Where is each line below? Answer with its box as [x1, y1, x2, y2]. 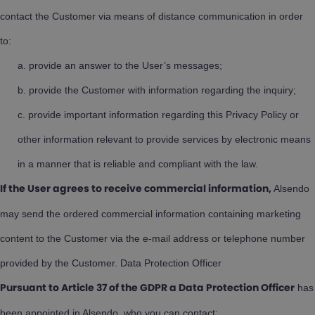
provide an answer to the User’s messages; [29, 60, 222, 71]
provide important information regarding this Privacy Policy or [28, 109, 299, 120]
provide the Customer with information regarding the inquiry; [29, 84, 296, 96]
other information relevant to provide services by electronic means [18, 134, 311, 145]
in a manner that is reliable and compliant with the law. [18, 158, 258, 169]
